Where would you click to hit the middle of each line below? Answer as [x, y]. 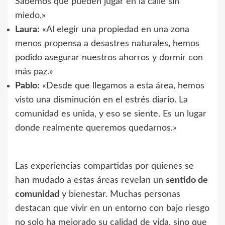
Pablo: [27, 86]
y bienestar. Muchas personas [120, 194]
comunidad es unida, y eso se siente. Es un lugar [111, 114]
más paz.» [34, 72]
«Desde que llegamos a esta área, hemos [122, 86]
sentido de [187, 180]
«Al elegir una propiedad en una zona [115, 29]
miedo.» [30, 15]
